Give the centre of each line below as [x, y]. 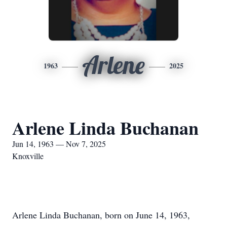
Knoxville [28, 156]
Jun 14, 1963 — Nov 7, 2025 [59, 144]
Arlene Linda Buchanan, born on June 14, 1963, [101, 215]
